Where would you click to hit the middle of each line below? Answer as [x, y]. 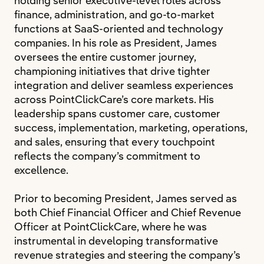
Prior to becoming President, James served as [126, 198]
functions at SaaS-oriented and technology [119, 29]
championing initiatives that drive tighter [112, 71]
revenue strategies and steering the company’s [127, 255]
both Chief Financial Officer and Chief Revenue [128, 212]
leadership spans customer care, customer [117, 113]
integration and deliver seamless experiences [124, 85]
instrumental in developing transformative [116, 241]
